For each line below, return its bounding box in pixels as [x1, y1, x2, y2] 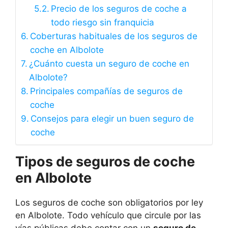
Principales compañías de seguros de [30, 86, 183, 97]
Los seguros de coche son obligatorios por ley [15, 197, 203, 208]
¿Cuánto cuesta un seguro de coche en [29, 59, 190, 69]
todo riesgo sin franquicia [50, 17, 154, 28]
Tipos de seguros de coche [15, 153, 195, 170]
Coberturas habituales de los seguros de [30, 31, 198, 42]
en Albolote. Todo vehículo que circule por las [15, 210, 201, 221]
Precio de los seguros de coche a [50, 4, 187, 14]
